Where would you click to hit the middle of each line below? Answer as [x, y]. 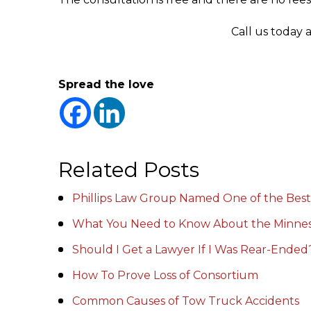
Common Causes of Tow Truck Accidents [186, 301]
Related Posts [129, 170]
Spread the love [106, 84]
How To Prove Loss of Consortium [165, 275]
